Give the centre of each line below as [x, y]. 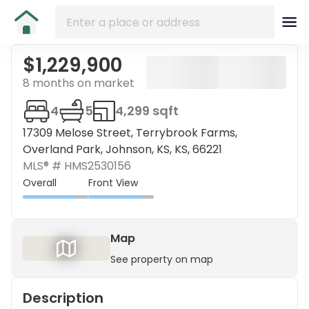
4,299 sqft [147, 111]
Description [63, 298]
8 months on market [79, 83]
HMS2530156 [98, 166]
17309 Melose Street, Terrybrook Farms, [130, 133]
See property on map [162, 259]
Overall [40, 182]
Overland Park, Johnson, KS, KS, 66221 [122, 149]
